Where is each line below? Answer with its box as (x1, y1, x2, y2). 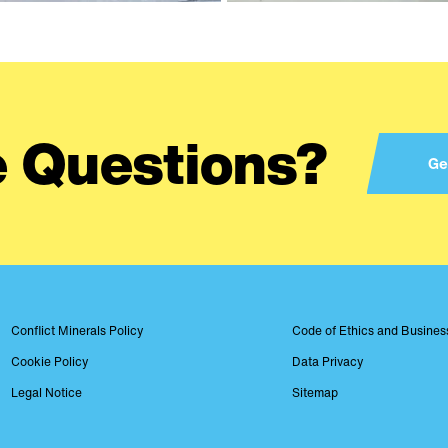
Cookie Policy (11, 353, 89, 370)
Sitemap (292, 384, 339, 401)
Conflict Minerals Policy (11, 322, 144, 339)
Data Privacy (292, 353, 364, 370)
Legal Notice (11, 384, 83, 401)
